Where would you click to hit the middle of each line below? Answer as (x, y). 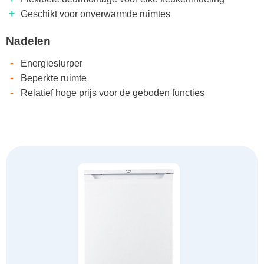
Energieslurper (52, 64)
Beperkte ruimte (54, 78)
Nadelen (28, 41)
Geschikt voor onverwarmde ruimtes (95, 14)
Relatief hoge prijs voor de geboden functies (113, 93)
